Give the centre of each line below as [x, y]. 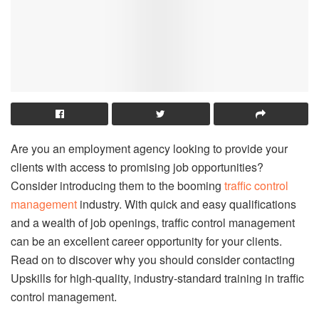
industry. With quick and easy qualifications [187, 204]
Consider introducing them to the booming [117, 186]
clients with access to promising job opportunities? [137, 167]
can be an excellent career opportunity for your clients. [146, 241]
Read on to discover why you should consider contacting [153, 260]
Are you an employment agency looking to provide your [149, 149]
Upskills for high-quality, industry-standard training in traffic [157, 278]
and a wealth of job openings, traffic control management [153, 223]
